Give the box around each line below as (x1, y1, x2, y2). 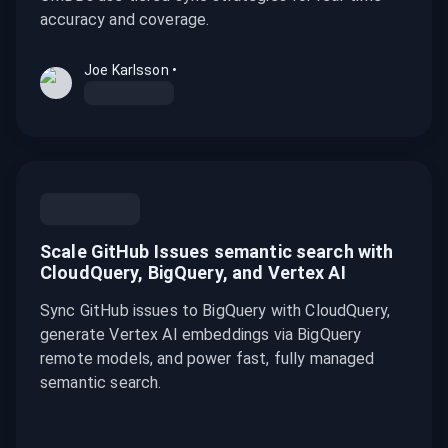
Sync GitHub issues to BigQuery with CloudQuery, (40, 301, 391, 320)
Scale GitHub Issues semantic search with (40, 241, 394, 262)
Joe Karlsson (84, 62, 169, 78)
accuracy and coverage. (40, 10, 210, 29)
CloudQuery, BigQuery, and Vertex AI (40, 262, 346, 283)
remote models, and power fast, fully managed (40, 349, 375, 368)
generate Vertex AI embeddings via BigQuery (40, 325, 362, 344)
